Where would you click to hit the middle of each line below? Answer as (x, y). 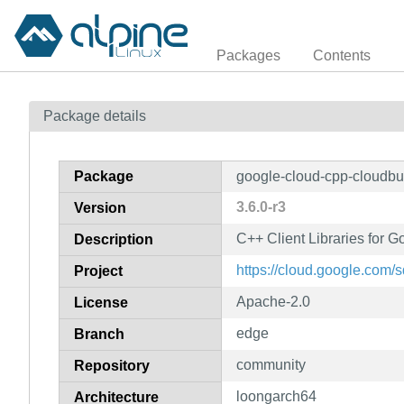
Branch (99, 334)
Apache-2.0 (273, 301)
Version (100, 207)
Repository (112, 365)
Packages (248, 55)
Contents (342, 55)
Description (114, 239)
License (101, 302)
